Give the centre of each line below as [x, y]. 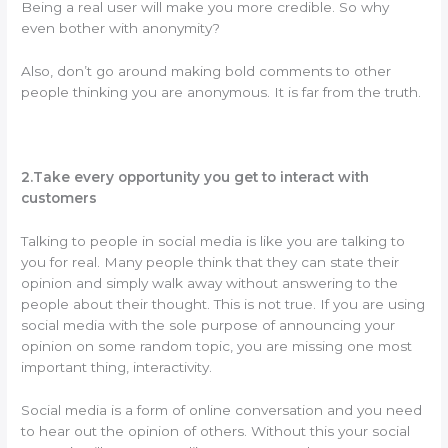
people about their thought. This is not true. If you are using [223, 304]
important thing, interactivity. [117, 367]
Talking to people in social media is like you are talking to [213, 241]
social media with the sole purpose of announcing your [208, 325]
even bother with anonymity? [121, 27]
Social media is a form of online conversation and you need [222, 410]
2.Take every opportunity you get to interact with [195, 177]
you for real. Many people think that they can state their [210, 262]
